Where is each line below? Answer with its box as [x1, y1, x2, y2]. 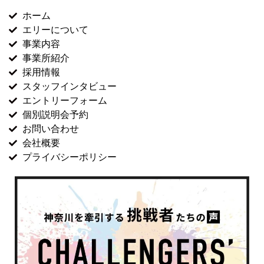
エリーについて [22, 25, 88, 35]
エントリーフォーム [22, 95, 107, 106]
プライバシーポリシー [22, 152, 117, 163]
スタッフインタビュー [22, 81, 117, 92]
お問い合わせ [22, 124, 79, 134]
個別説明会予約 [22, 110, 88, 120]
